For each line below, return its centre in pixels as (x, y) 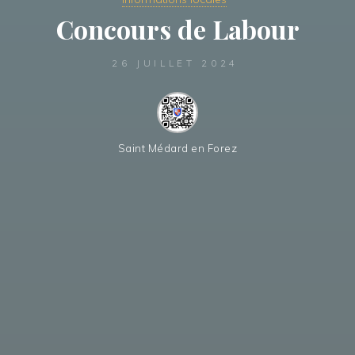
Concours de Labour (177, 29)
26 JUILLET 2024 (176, 63)
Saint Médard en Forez (177, 149)
